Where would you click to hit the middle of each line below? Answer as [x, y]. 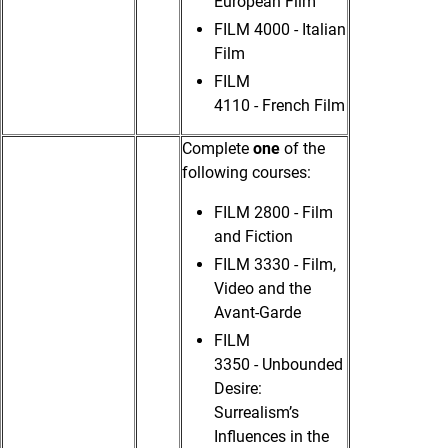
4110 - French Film [279, 106]
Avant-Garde [257, 313]
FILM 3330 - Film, [275, 265]
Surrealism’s [256, 413]
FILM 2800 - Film [273, 213]
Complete [217, 149]
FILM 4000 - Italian [280, 30]
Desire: [238, 389]
